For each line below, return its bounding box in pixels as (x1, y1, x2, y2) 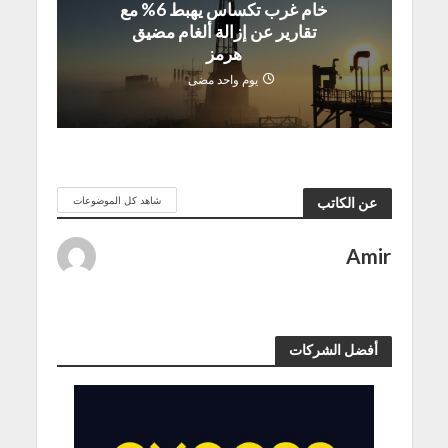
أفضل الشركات (288, 341, 378, 359)
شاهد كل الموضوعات (72, 192, 161, 207)
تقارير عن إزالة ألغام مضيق (131, 21, 317, 42)
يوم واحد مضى (187, 72, 258, 87)
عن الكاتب (317, 193, 378, 211)
